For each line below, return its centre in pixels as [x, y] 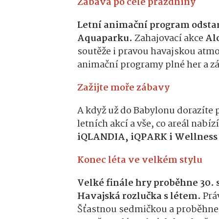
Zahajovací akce [168, 39]
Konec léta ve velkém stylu [140, 161]
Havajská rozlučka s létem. [139, 197]
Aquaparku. [105, 39]
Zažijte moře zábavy [123, 88]
